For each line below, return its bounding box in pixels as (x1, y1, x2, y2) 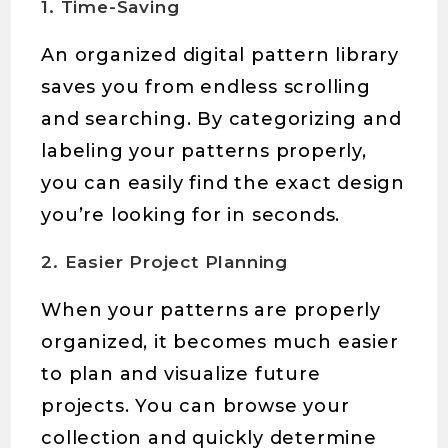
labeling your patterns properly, (41, 140, 367, 163)
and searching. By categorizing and (41, 108, 402, 131)
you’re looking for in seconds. (41, 204, 341, 227)
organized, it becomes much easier (41, 331, 399, 354)
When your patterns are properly (41, 299, 382, 322)
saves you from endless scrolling (41, 76, 371, 99)
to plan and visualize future (41, 363, 321, 386)
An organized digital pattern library (41, 44, 400, 67)
